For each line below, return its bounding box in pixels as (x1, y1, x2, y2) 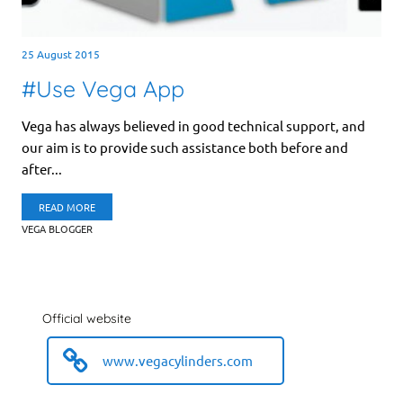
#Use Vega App (22, 75, 185, 103)
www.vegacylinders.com (102, 352, 253, 370)
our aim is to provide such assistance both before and (22, 139, 349, 157)
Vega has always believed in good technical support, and (22, 117, 366, 135)
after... (22, 160, 63, 178)
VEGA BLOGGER (22, 221, 94, 237)
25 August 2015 (22, 47, 101, 62)
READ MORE (39, 200, 96, 215)
